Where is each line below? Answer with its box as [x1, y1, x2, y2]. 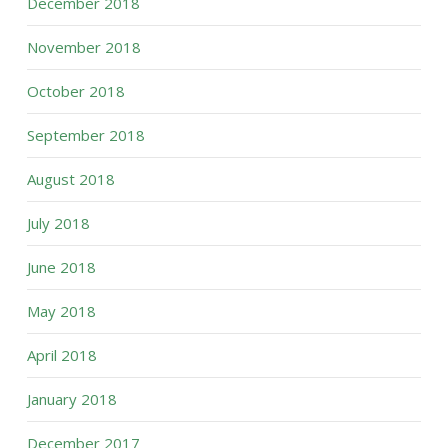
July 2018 [26, 212, 90, 233]
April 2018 [26, 344, 97, 365]
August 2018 [26, 168, 115, 189]
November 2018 [26, 36, 141, 57]
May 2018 [26, 300, 96, 321]
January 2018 [26, 388, 117, 409]
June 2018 [26, 256, 96, 277]
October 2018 [26, 80, 125, 101]
